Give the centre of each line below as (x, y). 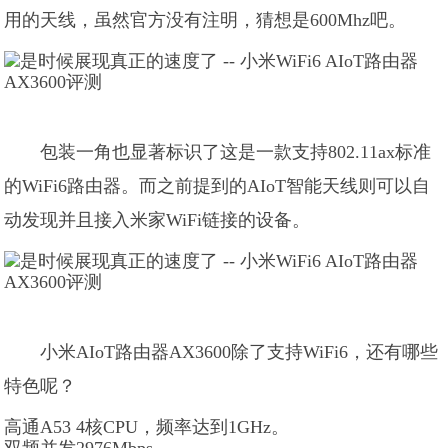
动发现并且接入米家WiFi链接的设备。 (157, 220)
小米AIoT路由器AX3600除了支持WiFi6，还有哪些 (239, 352)
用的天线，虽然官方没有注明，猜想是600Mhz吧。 (205, 20)
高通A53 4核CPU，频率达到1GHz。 (147, 427)
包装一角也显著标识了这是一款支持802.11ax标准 (236, 152)
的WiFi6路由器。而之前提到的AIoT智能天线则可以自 (217, 186)
